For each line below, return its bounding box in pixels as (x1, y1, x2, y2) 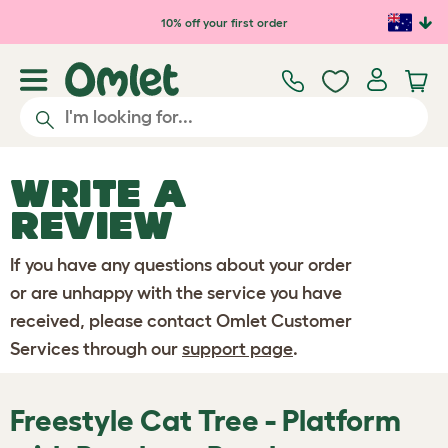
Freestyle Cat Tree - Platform (10, 404, 401, 437)
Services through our (10, 339, 182, 359)
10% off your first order (160, 15, 288, 29)
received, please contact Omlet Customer (10, 311, 352, 331)
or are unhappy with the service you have (10, 283, 342, 303)
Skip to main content (20, 7, 210, 29)
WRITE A (10, 171, 187, 215)
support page (182, 339, 293, 359)
